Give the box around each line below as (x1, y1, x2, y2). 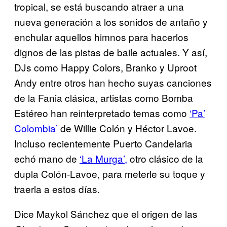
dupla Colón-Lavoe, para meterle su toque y (14, 167, 205, 181)
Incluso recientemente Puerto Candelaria (14, 136, 193, 150)
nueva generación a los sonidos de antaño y (14, 15, 208, 29)
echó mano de (14, 152, 80, 166)
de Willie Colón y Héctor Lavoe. (60, 121, 197, 135)
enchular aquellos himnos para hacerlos (14, 30, 188, 44)
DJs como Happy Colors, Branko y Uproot (14, 60, 197, 74)
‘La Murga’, (80, 152, 127, 166)
